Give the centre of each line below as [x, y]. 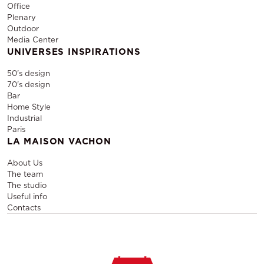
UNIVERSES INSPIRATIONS [74, 52]
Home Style [29, 107]
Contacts [24, 207]
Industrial [24, 118]
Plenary [22, 17]
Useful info [27, 196]
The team [25, 174]
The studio [27, 185]
